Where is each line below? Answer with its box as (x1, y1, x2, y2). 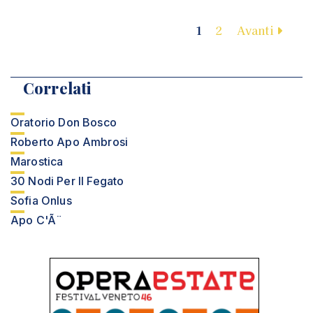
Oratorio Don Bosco (10, 115, 117, 129)
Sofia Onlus (10, 194, 72, 208)
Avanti (236, 22, 277, 38)
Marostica (10, 154, 64, 168)
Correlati (23, 78, 92, 99)
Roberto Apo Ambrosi (10, 135, 129, 149)
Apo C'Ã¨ (10, 213, 63, 227)
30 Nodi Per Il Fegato (10, 174, 124, 188)
